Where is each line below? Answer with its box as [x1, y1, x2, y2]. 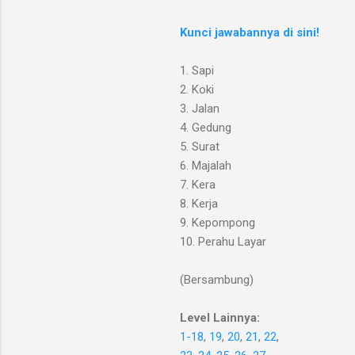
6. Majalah [180, 158, 231, 173]
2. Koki [180, 82, 214, 97]
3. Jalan [180, 101, 219, 116]
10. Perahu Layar [180, 234, 266, 249]
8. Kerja [180, 196, 218, 211]
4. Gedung [180, 120, 231, 135]
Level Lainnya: [180, 310, 260, 325]
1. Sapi [180, 63, 214, 78]
